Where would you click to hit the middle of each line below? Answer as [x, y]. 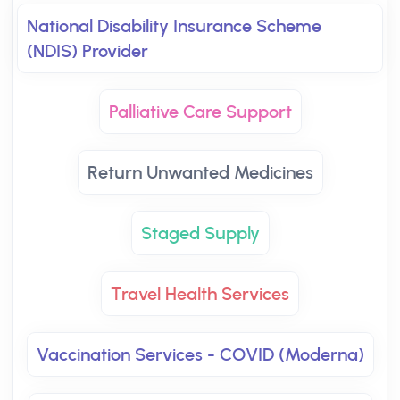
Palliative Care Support [200, 112]
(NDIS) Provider [87, 51]
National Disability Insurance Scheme [174, 26]
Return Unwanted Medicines [200, 172]
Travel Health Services [200, 294]
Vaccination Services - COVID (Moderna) [200, 354]
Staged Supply [200, 233]
